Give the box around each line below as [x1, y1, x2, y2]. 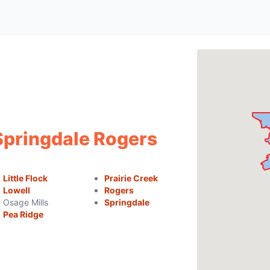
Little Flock [3, 173, 48, 183]
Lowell [3, 185, 31, 195]
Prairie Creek [104, 173, 158, 183]
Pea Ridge [3, 209, 44, 219]
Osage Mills [3, 197, 49, 207]
